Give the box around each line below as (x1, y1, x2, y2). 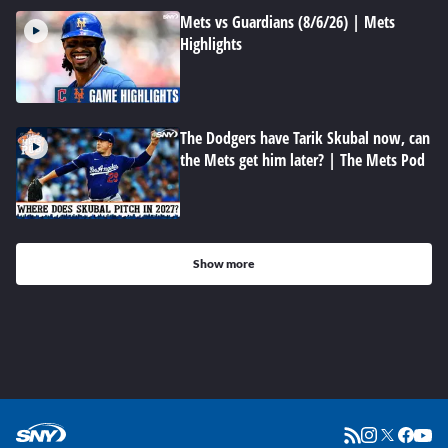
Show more (193, 256, 255, 271)
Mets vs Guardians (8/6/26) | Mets (180, 11, 395, 33)
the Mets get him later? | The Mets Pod (180, 149, 425, 171)
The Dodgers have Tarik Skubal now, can (180, 127, 430, 149)
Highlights (180, 33, 242, 55)
